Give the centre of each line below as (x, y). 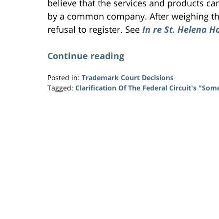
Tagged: (60, 88)
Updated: (62, 97)
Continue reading (86, 55)
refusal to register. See (95, 29)
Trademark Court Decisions (128, 77)
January (59, 108)
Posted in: (64, 77)
